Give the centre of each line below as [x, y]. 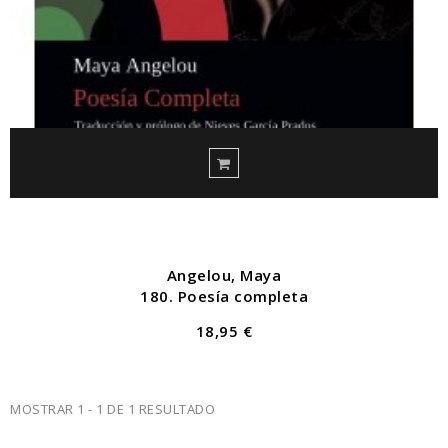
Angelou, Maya [224, 274]
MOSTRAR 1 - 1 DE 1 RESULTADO [112, 408]
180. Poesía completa [224, 295]
